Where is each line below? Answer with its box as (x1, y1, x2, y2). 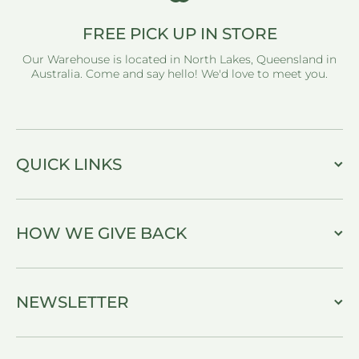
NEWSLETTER (16, 292, 129, 312)
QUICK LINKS (16, 155, 122, 174)
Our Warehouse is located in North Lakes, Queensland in (22, 52, 337, 67)
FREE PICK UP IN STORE (82, 24, 277, 43)
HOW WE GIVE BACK (16, 224, 187, 243)
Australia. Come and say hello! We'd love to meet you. (31, 67, 328, 81)
